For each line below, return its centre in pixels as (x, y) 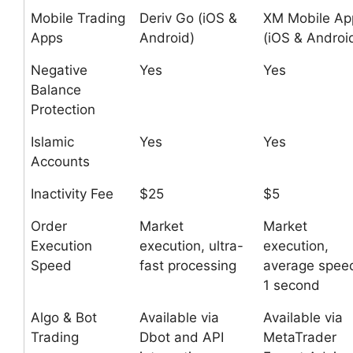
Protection (63, 110)
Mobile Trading (78, 18)
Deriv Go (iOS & (188, 18)
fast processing (188, 266)
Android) (167, 38)
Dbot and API (182, 337)
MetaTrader (300, 337)
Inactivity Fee (72, 194)
